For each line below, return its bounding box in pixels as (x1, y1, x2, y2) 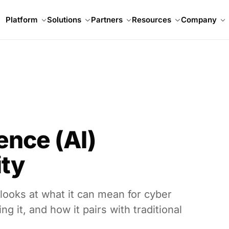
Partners (90, 15, 123, 25)
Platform (5, 15, 38, 25)
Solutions (47, 15, 82, 25)
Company (180, 15, 217, 25)
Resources (132, 15, 172, 25)
